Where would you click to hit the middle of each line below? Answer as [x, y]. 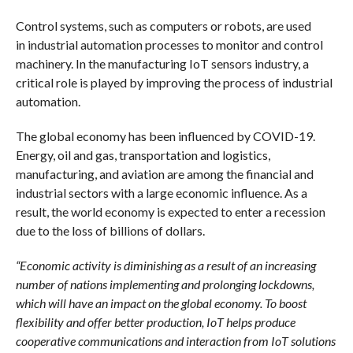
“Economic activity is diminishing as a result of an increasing [165, 266]
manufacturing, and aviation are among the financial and [164, 174]
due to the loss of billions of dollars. [111, 231]
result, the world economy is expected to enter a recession [170, 212]
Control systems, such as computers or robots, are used [163, 26]
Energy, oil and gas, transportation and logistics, [143, 155]
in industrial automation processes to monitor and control [169, 45]
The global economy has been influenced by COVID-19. [165, 136]
